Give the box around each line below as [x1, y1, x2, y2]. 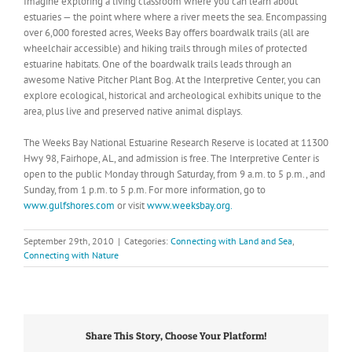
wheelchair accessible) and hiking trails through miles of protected [24, 41, 307, 55]
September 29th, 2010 [24, 234, 114, 247]
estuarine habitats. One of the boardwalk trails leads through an [24, 57, 291, 71]
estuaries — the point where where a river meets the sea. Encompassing [24, 9, 327, 24]
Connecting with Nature [24, 248, 119, 261]
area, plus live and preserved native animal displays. [24, 104, 243, 118]
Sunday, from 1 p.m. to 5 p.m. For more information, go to [24, 182, 266, 196]
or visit [115, 198, 147, 212]
